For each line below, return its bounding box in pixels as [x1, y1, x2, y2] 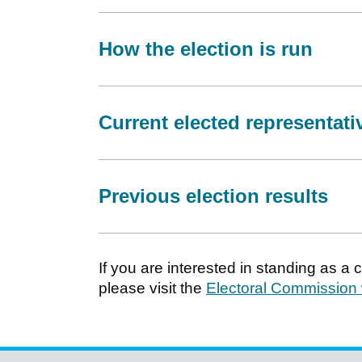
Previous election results [99, 184, 328, 207]
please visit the [99, 279, 206, 297]
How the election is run [99, 37, 313, 60]
